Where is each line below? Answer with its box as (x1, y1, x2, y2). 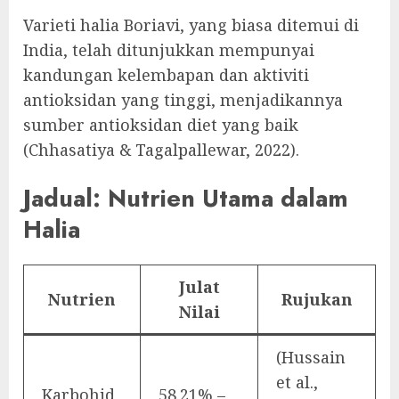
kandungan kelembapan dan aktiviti (23, 64, 309, 86)
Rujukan (281, 288, 353, 310)
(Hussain (276, 346, 346, 368)
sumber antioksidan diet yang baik (23, 114, 298, 136)
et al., (276, 370, 318, 393)
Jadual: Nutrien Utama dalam (23, 180, 348, 216)
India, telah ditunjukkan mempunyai (23, 39, 314, 61)
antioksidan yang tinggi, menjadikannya (23, 89, 343, 111)
